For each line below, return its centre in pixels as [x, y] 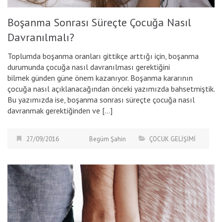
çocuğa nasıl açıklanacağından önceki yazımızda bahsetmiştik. [111, 89]
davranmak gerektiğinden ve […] [60, 111]
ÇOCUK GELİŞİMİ [172, 139]
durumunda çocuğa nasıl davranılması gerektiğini [89, 67]
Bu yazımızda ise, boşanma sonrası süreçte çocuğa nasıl [101, 100]
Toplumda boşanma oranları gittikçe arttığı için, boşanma [103, 56]
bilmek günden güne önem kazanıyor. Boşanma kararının [100, 78]
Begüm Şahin [108, 139]
